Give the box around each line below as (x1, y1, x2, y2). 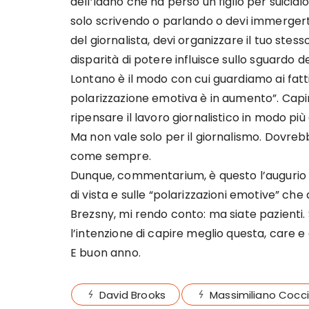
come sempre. (70, 148, 151, 164)
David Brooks (99, 288, 166, 302)
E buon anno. (70, 245, 141, 261)
